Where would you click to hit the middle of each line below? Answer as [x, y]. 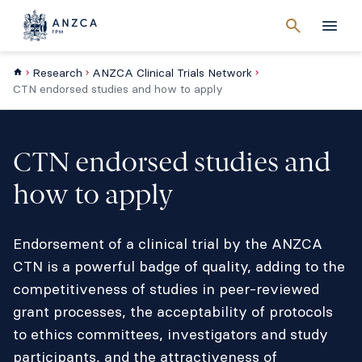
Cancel [315, 27]
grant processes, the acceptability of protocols [173, 311]
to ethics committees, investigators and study [170, 334]
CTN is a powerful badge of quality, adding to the [179, 266]
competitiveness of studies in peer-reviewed [166, 289]
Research [57, 73]
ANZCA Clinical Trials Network [172, 73]
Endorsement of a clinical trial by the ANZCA [168, 244]
